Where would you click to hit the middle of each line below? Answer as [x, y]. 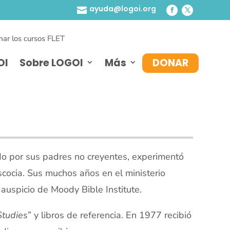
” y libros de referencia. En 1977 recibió [110, 215]
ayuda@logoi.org [123, 9]
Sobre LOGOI [51, 63]
